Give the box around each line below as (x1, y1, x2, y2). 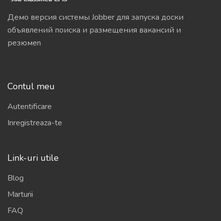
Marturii (7, 189, 33, 200)
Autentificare (7, 101, 52, 112)
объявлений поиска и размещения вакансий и (7, 25, 181, 36)
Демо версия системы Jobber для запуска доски (7, 12, 184, 23)
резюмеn (7, 37, 41, 49)
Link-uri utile (7, 152, 59, 164)
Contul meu (7, 80, 55, 93)
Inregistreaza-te (7, 117, 62, 129)
